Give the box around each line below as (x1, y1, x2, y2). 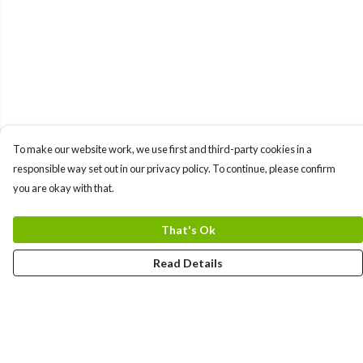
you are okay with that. (13, 181, 114, 194)
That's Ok (160, 223, 216, 237)
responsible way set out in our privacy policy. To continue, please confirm (13, 162, 335, 175)
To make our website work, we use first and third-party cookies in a (13, 143, 312, 156)
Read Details (153, 256, 223, 270)
